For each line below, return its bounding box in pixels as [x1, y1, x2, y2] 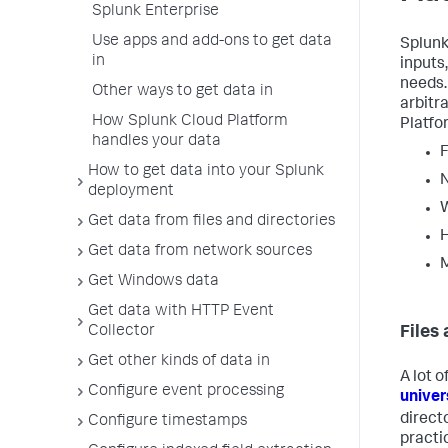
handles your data [92, 134, 221, 150]
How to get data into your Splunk [88, 164, 324, 180]
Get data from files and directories [88, 214, 335, 230]
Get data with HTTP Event [88, 304, 274, 320]
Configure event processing [88, 384, 284, 400]
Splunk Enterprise [92, 4, 219, 20]
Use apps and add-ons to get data [92, 34, 332, 50]
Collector [88, 324, 155, 340]
